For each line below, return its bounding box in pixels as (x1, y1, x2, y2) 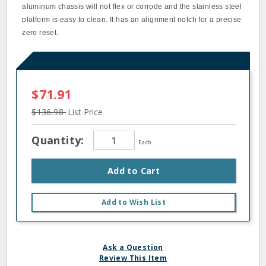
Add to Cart (107, 165, 160, 176)
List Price (68, 106, 103, 118)
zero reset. (22, 28, 59, 37)
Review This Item (99, 253, 167, 263)
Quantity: (31, 132, 88, 147)
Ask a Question (103, 242, 163, 252)
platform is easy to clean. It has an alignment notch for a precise (22, 15, 242, 24)
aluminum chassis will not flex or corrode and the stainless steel (22, 2, 242, 11)
